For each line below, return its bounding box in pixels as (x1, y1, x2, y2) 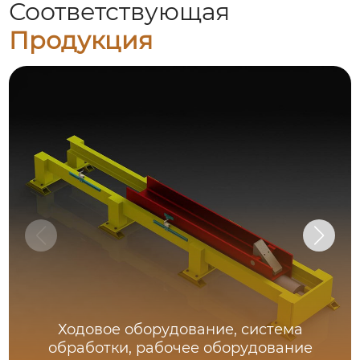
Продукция (9, 25, 153, 55)
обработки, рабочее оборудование (47, 339, 313, 358)
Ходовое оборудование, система (57, 321, 303, 339)
